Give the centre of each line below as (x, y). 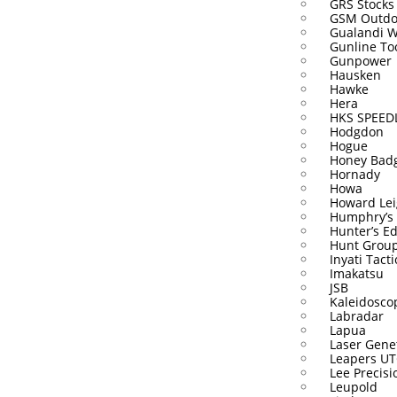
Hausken (355, 75)
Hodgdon (356, 132)
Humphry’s (361, 217)
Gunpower (360, 61)
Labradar (356, 316)
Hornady (354, 174)
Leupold (353, 387)
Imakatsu (356, 273)
